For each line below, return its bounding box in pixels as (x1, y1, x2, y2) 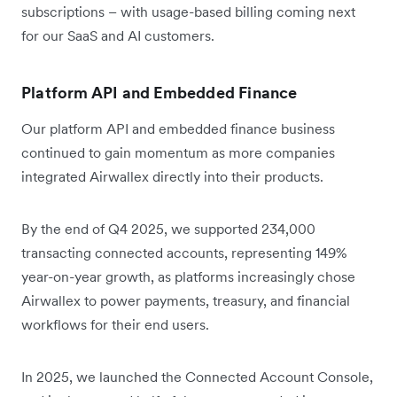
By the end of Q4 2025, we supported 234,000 (21, 220, 315, 238)
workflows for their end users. (21, 315, 209, 334)
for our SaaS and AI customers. (21, 27, 214, 45)
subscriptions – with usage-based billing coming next (21, 3, 355, 21)
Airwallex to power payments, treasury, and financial (21, 292, 350, 310)
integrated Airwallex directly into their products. (21, 167, 327, 186)
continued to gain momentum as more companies (21, 144, 335, 162)
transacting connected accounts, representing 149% (21, 244, 346, 262)
